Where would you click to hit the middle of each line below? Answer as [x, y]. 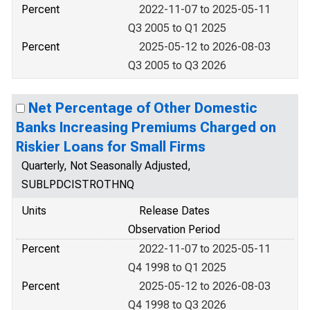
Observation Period [174, 229]
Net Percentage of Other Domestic [143, 108]
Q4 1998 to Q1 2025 [177, 267]
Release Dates [174, 211]
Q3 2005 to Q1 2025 [177, 28]
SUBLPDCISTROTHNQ [78, 184]
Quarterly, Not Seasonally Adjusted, [106, 166]
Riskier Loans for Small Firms [111, 147]
